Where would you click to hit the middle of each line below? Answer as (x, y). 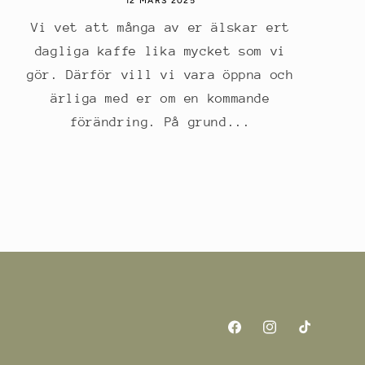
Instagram (292, 336)
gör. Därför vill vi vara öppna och (161, 75)
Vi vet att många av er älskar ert (160, 27)
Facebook (253, 336)
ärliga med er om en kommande (161, 98)
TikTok (317, 336)
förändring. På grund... (161, 122)
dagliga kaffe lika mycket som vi (160, 51)
